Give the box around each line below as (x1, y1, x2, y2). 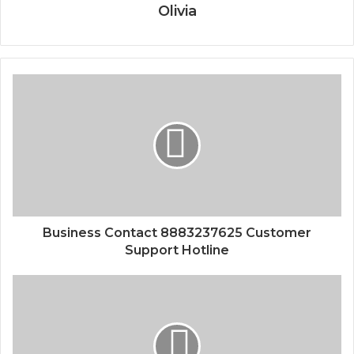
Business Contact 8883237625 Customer (43, 225, 311, 240)
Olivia (157, 2, 197, 20)
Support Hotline (125, 243, 229, 258)
